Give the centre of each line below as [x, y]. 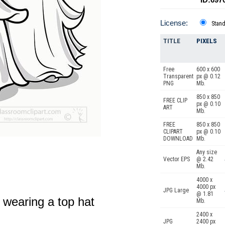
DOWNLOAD [178, 139]
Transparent [178, 76]
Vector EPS [177, 159]
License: [174, 23]
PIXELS [207, 41]
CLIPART [173, 132]
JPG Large [176, 190]
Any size [207, 152]
